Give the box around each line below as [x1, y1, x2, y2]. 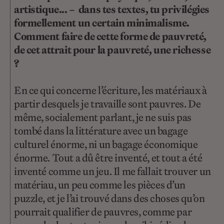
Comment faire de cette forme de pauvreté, [14, 29, 206, 44]
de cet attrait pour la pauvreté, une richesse [14, 42, 211, 57]
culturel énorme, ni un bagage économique [14, 137, 198, 152]
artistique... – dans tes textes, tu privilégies [14, 2, 209, 17]
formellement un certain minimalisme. [14, 15, 189, 30]
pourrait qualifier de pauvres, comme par [14, 204, 192, 219]
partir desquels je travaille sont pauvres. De [14, 96, 201, 111]
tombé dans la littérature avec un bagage [14, 123, 188, 138]
